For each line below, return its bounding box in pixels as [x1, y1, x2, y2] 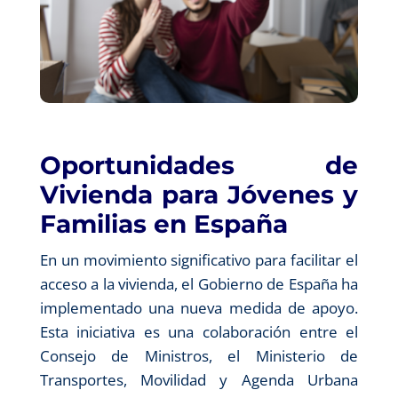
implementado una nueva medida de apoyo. [39, 297, 359, 318]
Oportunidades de [39, 149, 359, 180]
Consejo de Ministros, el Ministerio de [39, 345, 359, 366]
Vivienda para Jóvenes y [39, 179, 359, 210]
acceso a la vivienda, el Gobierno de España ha [39, 273, 359, 294]
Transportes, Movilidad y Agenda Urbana [39, 369, 359, 390]
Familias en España [39, 208, 288, 239]
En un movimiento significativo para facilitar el [39, 249, 359, 270]
